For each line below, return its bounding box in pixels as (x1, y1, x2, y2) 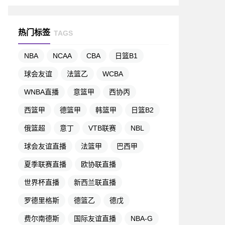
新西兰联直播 (74, 178, 116, 186)
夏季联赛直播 (24, 160, 66, 168)
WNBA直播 (24, 88, 59, 96)
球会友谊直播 (24, 142, 66, 150)
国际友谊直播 (74, 214, 116, 222)
